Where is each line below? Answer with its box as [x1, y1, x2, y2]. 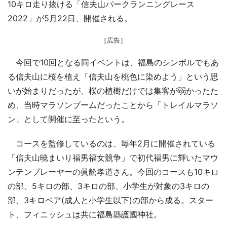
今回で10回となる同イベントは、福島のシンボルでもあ [8, 57, 219, 68]
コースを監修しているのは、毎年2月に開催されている [8, 138, 215, 149]
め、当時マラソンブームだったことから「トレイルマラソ [8, 100, 218, 110]
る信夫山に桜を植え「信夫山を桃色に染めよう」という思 [8, 71, 218, 82]
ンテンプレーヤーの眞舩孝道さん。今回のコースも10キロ [8, 167, 219, 177]
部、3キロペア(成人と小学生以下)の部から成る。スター [8, 195, 213, 206]
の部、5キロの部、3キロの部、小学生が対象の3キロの [8, 181, 209, 192]
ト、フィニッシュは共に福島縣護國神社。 [8, 209, 162, 220]
